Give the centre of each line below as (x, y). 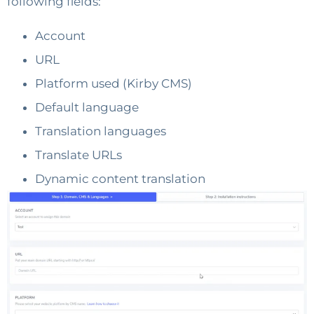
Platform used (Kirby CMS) (114, 83)
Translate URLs (78, 155)
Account (60, 35)
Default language (87, 107)
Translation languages (101, 131)
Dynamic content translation (120, 178)
